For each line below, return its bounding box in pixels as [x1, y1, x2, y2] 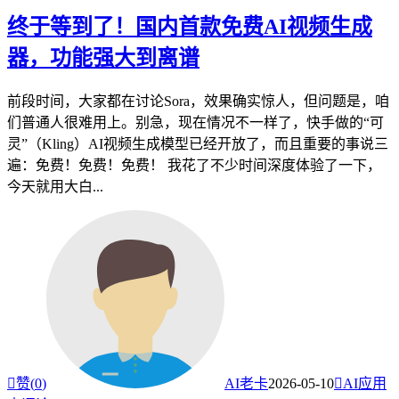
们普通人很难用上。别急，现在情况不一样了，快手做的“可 [7, 115, 384, 131]
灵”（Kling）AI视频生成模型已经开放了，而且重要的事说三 [7, 136, 388, 152]
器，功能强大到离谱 [7, 46, 199, 70]
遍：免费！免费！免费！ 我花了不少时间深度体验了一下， [7, 158, 381, 174]
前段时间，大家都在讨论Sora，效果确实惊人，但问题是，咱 [7, 94, 389, 110]
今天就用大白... [7, 179, 103, 195]
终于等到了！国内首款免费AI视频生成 [7, 15, 372, 39]
